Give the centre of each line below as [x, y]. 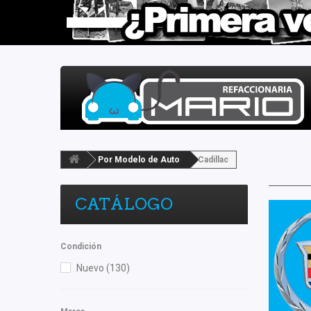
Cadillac [213, 160]
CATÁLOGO [124, 204]
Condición [81, 246]
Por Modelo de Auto [139, 160]
